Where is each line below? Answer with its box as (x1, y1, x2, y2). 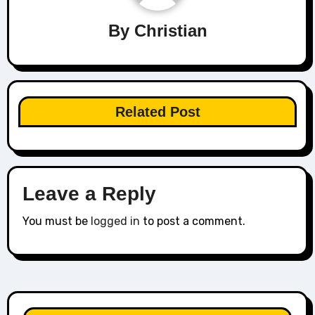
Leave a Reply (22, 183, 157, 205)
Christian (134, 21, 207, 41)
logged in (91, 214, 141, 228)
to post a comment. (140, 214, 246, 228)
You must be (22, 214, 91, 228)
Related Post (115, 103, 200, 120)
